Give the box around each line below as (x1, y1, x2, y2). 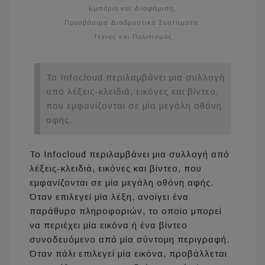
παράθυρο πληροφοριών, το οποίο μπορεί (30, 206, 222, 216)
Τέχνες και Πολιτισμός (93, 33, 172, 41)
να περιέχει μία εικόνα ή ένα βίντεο (30, 220, 188, 231)
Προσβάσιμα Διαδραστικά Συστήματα (64, 19, 198, 27)
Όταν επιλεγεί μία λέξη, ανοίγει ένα (30, 192, 189, 202)
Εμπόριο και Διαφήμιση (89, 5, 174, 12)
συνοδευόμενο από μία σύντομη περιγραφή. (30, 234, 230, 245)
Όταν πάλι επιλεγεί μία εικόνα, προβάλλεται (30, 248, 227, 259)
